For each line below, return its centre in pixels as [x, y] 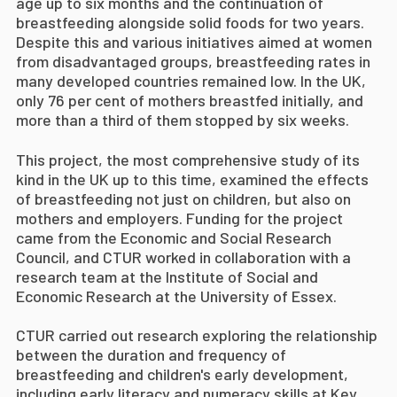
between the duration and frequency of [151, 354]
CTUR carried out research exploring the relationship [197, 335]
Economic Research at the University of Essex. [176, 296]
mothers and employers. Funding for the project [179, 218]
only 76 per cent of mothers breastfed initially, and [190, 100]
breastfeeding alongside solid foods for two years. [190, 22]
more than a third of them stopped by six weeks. [183, 120]
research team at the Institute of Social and [167, 276]
